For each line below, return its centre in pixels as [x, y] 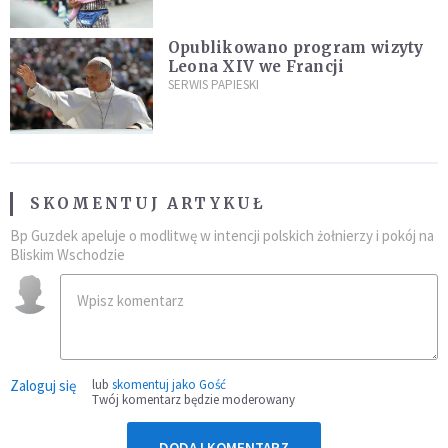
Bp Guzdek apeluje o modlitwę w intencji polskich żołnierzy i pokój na [222, 235]
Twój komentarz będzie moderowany [193, 399]
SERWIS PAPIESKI [213, 85]
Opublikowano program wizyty [295, 48]
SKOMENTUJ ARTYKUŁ [148, 203]
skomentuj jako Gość [169, 384]
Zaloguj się [43, 385]
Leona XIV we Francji [256, 67]
